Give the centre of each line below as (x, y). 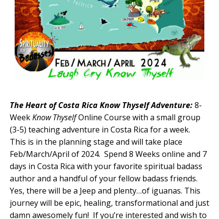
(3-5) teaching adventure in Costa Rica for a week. (101, 130)
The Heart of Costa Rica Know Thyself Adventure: (101, 105)
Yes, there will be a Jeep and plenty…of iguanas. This (105, 191)
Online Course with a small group (138, 118)
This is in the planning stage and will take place (96, 142)
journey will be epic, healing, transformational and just (109, 203)
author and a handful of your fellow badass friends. (104, 179)
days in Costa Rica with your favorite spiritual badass (106, 166)
